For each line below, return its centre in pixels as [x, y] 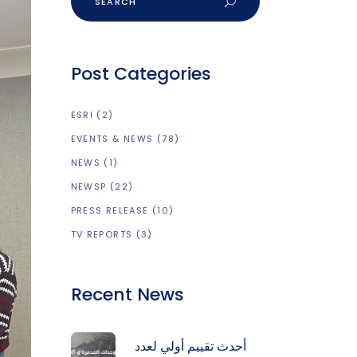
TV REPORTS [102, 234]
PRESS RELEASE [110, 210]
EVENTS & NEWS [112, 139]
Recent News [127, 294]
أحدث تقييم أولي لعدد [190, 346]
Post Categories [141, 74]
